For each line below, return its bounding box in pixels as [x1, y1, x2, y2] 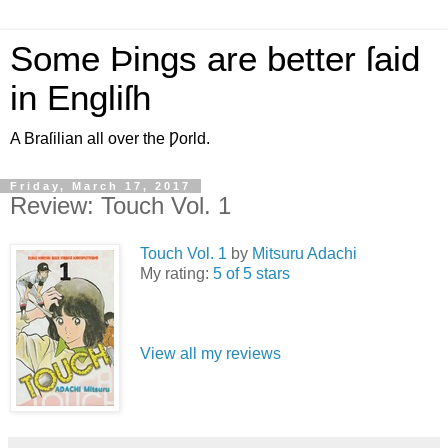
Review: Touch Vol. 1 [10, 192, 231, 219]
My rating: [140, 264, 213, 282]
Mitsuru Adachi [252, 244, 357, 262]
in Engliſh [10, 79, 151, 117]
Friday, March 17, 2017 [10, 180, 191, 192]
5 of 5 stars [213, 264, 290, 282]
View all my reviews [140, 344, 281, 362]
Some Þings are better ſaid [10, 40, 420, 78]
